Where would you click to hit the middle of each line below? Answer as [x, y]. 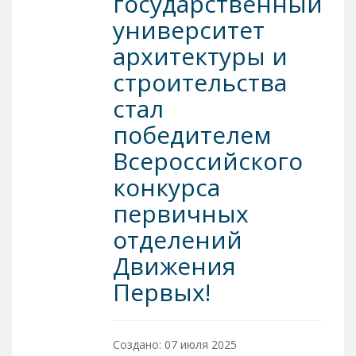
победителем [192, 134]
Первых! [161, 292]
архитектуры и [200, 56]
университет [188, 29]
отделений [177, 239]
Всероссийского [207, 161]
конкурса [166, 187]
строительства [199, 82]
